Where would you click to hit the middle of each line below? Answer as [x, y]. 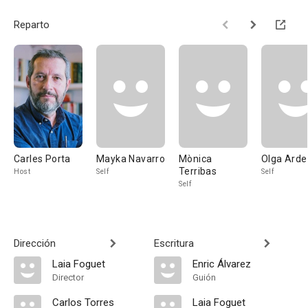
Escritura [174, 243]
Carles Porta [42, 159]
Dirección [35, 243]
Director [68, 277]
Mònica [196, 159]
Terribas [198, 171]
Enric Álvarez [222, 264]
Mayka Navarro [131, 159]
